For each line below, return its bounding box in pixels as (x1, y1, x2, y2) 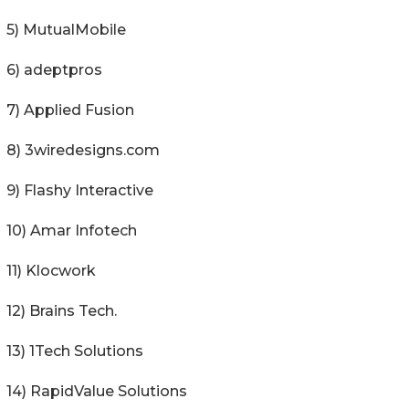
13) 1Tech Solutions (6, 341, 143, 360)
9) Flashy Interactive (6, 181, 153, 199)
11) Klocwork (6, 261, 96, 279)
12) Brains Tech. (6, 301, 117, 320)
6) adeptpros (6, 60, 102, 79)
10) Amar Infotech (6, 221, 137, 239)
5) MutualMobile (6, 20, 126, 38)
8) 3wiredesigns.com (6, 141, 160, 159)
